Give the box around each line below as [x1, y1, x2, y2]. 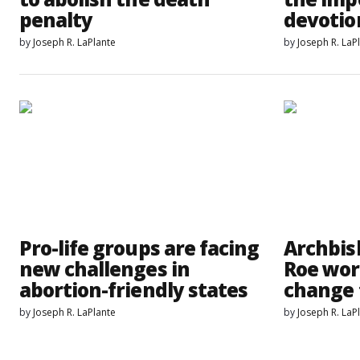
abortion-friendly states [19, 276, 247, 303]
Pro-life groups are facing [19, 234, 260, 261]
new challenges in [19, 255, 190, 282]
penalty [19, 6, 93, 34]
